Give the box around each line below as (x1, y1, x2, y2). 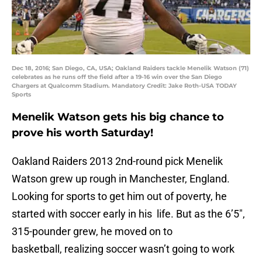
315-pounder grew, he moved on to (12, 225, 173, 238)
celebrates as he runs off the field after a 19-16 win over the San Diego (12, 73, 222, 81)
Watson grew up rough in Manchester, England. (12, 173, 230, 185)
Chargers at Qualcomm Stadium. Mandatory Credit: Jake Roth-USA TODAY (12, 82, 237, 90)
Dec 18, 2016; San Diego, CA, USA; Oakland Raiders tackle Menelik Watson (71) (12, 64, 249, 73)
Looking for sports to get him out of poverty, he (12, 190, 227, 203)
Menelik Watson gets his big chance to (12, 111, 224, 124)
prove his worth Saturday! (12, 126, 153, 140)
